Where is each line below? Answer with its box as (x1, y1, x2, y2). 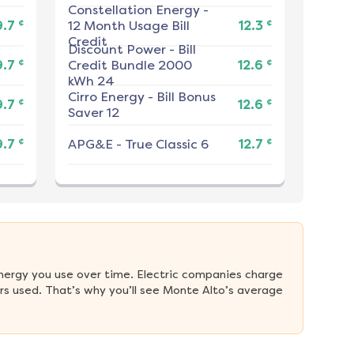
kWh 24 (67, 73, 115, 89)
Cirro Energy (67, 89, 145, 105)
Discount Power (67, 42, 166, 58)
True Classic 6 (124, 137, 209, 153)
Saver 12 (67, 105, 119, 121)
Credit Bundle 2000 (67, 58, 192, 73)
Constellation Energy (67, 2, 200, 18)
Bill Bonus (156, 89, 216, 105)
